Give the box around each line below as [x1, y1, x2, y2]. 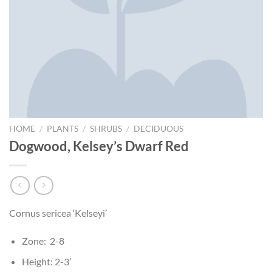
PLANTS [47, 123, 79, 134]
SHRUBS [90, 123, 123, 134]
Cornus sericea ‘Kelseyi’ [9, 207, 107, 219]
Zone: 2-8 [21, 234, 64, 246]
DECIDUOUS [134, 123, 184, 134]
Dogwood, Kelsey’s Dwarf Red [9, 138, 189, 155]
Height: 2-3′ [21, 256, 71, 268]
